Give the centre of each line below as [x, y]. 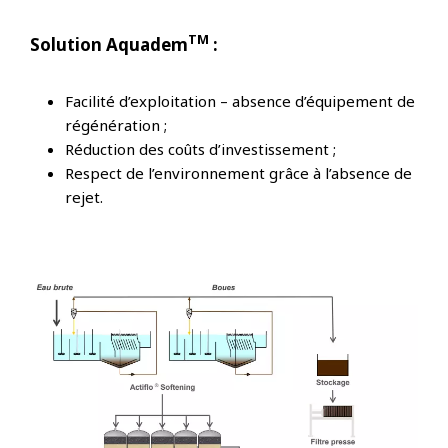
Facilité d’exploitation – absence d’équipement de [240, 100]
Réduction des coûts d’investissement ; [200, 148]
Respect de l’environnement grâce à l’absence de [238, 172]
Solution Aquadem [109, 44]
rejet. [84, 196]
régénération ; [116, 124]
